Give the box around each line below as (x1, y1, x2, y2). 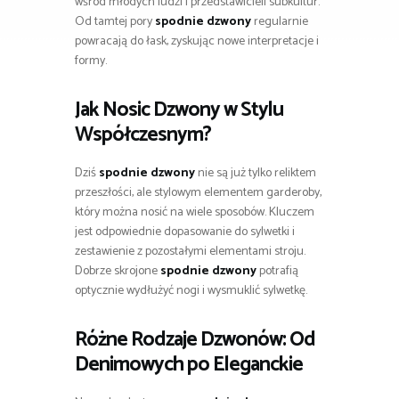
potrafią (256, 261, 298, 282)
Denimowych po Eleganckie (75, 348, 303, 382)
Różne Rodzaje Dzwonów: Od (75, 323, 315, 357)
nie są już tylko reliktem (195, 163, 316, 184)
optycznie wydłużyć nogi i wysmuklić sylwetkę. (75, 281, 307, 302)
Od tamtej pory (75, 12, 155, 33)
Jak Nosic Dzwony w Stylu (75, 94, 283, 127)
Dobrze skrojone (75, 261, 160, 282)
